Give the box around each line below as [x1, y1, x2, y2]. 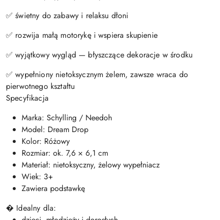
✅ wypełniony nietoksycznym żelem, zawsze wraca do [6, 68, 188, 80]
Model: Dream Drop [22, 123, 88, 135]
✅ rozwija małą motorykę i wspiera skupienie [6, 29, 158, 41]
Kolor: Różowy [22, 135, 70, 147]
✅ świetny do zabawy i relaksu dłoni [6, 9, 129, 21]
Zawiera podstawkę [22, 182, 85, 194]
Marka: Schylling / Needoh [22, 111, 112, 123]
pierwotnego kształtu [6, 80, 75, 92]
